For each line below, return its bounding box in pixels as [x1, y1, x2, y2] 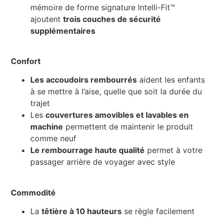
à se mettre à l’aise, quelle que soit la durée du [30, 87, 202, 97]
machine [30, 122, 64, 132]
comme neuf [30, 133, 77, 144]
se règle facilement [122, 206, 195, 217]
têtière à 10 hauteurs [42, 206, 122, 217]
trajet [30, 98, 50, 109]
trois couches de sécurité [63, 14, 161, 24]
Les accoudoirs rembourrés [30, 75, 137, 85]
